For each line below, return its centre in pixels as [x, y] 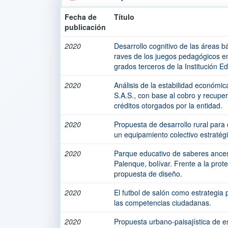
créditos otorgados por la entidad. [168, 105]
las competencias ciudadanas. [163, 203]
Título [124, 17]
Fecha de [81, 17]
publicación [85, 27]
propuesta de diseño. [148, 174]
